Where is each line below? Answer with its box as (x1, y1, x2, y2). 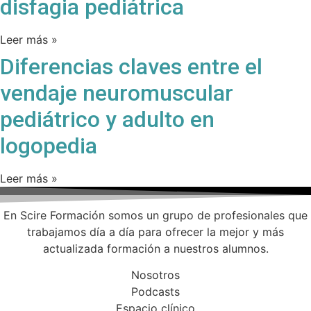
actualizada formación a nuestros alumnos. (42, 241, 269, 255)
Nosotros (131, 267, 180, 282)
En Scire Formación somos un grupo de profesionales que (3, 208, 308, 222)
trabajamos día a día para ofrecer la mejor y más (27, 224, 284, 239)
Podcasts (131, 284, 180, 299)
